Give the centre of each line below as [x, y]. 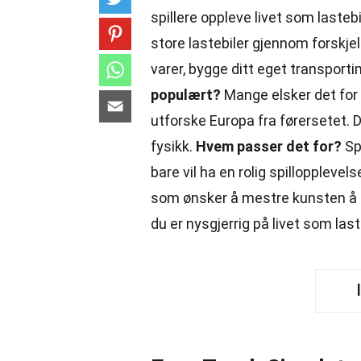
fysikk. [173, 146]
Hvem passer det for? [269, 146]
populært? [186, 95]
